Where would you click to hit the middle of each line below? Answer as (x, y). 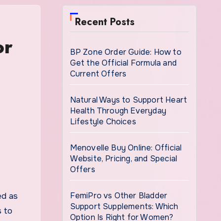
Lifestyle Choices (103, 122)
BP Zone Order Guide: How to (126, 52)
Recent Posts (105, 22)
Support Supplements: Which (124, 206)
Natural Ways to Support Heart (129, 100)
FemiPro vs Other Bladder (119, 196)
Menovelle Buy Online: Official (126, 148)
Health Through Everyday (118, 111)
